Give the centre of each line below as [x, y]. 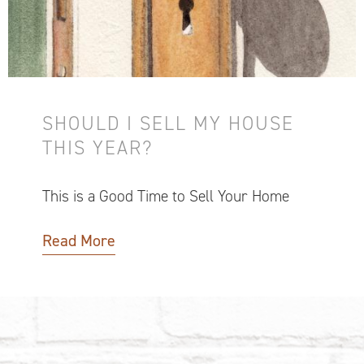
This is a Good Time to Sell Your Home [166, 195]
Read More [79, 240]
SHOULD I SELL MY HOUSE [168, 123]
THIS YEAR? [97, 147]
